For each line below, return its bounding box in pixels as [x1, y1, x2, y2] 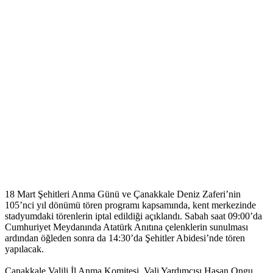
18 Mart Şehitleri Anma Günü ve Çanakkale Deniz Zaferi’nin [5, 189, 241, 200]
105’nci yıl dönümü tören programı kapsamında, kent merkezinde [5, 200, 256, 211]
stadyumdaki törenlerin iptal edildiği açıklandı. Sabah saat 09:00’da [5, 211, 262, 222]
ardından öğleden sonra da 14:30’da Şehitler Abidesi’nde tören [5, 233, 245, 244]
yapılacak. [5, 244, 44, 255]
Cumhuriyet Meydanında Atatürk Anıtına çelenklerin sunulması [5, 222, 248, 233]
